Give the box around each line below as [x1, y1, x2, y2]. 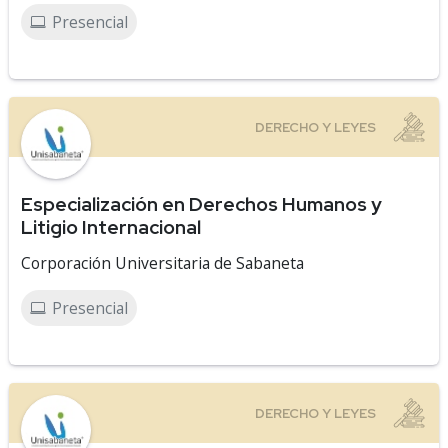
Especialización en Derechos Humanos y [21, 191, 382, 217]
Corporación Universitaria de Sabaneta [21, 252, 304, 274]
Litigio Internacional [21, 214, 201, 240]
